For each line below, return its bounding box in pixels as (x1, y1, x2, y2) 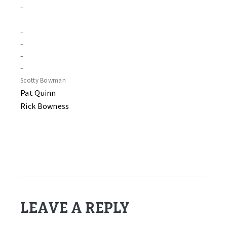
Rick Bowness (20, 101, 71, 111)
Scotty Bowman (20, 76, 66, 85)
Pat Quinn (20, 88, 56, 98)
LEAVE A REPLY (20, 199, 130, 217)
